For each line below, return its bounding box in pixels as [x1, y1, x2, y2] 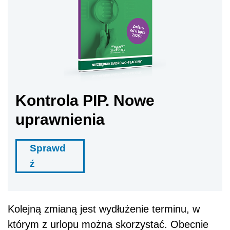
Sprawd [30, 143, 66, 154]
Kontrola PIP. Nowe [15, 92, 155, 109]
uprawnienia [15, 111, 105, 128]
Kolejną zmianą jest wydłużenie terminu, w [8, 203, 200, 215]
